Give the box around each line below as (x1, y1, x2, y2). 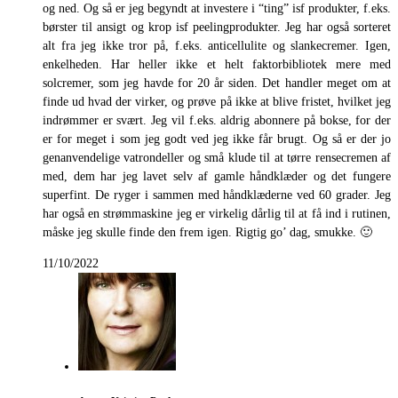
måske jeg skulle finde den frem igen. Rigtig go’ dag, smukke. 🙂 (43, 225, 372, 239)
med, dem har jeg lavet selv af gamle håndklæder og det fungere (43, 169, 391, 183)
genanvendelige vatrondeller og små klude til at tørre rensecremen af (43, 150, 391, 164)
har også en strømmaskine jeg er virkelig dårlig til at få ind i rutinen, (43, 206, 391, 220)
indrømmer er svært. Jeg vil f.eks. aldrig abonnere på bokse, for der (43, 113, 391, 127)
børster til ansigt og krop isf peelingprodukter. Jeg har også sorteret (43, 20, 391, 34)
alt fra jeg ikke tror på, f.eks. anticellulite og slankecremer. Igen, (43, 38, 391, 52)
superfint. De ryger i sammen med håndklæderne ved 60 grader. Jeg (43, 187, 391, 202)
